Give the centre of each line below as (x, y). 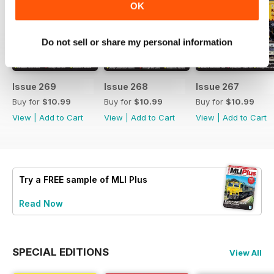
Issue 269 (34, 86)
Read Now (41, 203)
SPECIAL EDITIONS (61, 252)
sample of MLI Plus (106, 179)
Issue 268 (126, 86)
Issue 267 (217, 86)
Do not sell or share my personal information (137, 42)
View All (246, 252)
